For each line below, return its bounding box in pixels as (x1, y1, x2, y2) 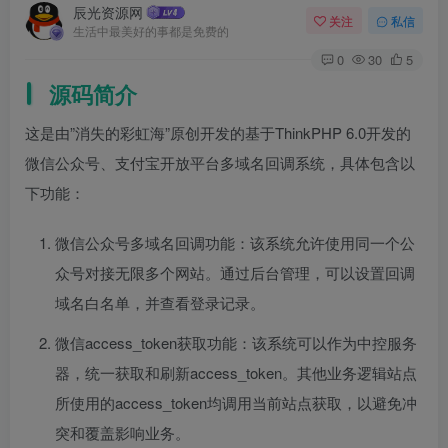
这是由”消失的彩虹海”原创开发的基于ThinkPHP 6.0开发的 (25, 121, 411, 143)
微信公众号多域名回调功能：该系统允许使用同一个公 (55, 231, 415, 253)
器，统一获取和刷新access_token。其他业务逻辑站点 (55, 361, 417, 383)
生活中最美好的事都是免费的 (73, 22, 229, 39)
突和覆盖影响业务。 (55, 421, 190, 443)
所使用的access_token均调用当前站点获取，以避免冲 (55, 391, 417, 413)
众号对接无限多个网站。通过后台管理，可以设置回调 (55, 261, 415, 283)
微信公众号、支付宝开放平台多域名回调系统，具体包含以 (25, 151, 415, 173)
